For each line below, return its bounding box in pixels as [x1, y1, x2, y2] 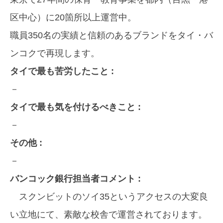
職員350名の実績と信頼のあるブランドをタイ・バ [10, 30, 213, 41]
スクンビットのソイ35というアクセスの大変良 [10, 192, 208, 202]
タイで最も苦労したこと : [10, 66, 114, 77]
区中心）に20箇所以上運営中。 [10, 12, 136, 23]
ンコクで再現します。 [10, 48, 100, 59]
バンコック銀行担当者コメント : [10, 174, 141, 184]
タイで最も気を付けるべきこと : [10, 102, 141, 112]
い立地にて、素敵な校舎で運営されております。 [10, 210, 207, 220]
